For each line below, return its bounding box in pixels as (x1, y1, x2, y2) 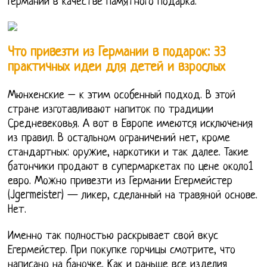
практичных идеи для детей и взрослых (8, 60, 226, 75)
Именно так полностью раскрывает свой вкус (8, 229, 219, 243)
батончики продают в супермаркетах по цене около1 (8, 160, 253, 173)
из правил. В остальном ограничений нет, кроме (8, 132, 231, 145)
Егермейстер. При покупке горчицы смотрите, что (8, 244, 236, 257)
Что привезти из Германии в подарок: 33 (8, 45, 226, 60)
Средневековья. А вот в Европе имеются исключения (8, 117, 253, 131)
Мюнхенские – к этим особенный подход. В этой (8, 89, 236, 102)
